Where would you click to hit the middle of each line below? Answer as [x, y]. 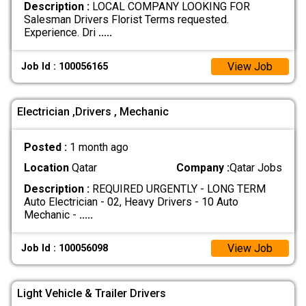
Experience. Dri [61, 33]
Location [46, 168]
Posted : [46, 148]
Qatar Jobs [256, 168]
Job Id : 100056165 [65, 66]
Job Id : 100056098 [65, 248]
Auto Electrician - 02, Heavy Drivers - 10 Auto [131, 201]
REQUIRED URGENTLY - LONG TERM [177, 189]
